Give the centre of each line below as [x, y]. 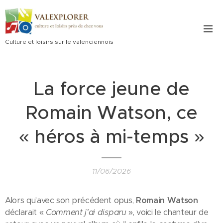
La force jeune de [111, 89]
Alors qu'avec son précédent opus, [70, 200]
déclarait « [26, 212]
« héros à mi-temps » [111, 136]
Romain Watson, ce [111, 112]
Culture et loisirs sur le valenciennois [59, 41]
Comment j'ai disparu [86, 212]
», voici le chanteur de [167, 212]
